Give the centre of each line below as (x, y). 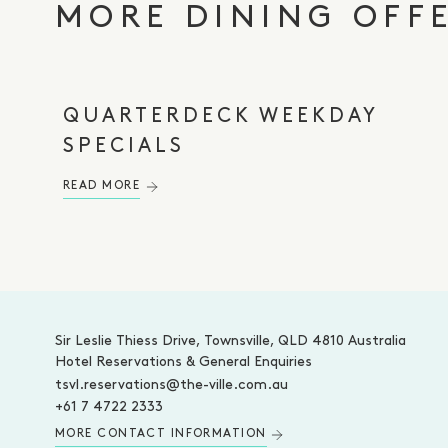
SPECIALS (124, 147)
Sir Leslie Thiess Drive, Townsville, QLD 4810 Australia (230, 341)
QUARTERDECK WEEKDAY (220, 117)
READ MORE (101, 186)
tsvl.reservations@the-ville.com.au (171, 385)
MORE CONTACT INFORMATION (161, 434)
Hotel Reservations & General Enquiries (183, 362)
